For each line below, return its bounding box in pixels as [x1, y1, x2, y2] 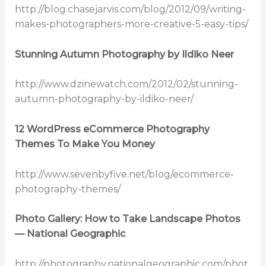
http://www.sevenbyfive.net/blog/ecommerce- [14, 168, 234, 180]
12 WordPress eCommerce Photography [14, 123, 210, 135]
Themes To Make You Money [14, 138, 155, 150]
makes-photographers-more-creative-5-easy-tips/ [14, 18, 248, 30]
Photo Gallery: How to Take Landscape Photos [14, 213, 240, 225]
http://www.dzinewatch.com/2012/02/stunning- [14, 78, 238, 90]
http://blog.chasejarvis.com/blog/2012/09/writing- [14, 4, 246, 15]
